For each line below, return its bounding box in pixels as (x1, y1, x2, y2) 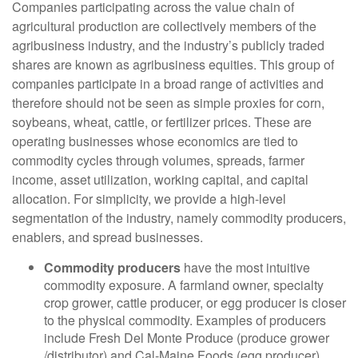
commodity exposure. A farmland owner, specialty (44, 275, 324, 294)
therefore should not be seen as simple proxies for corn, (12, 93, 324, 112)
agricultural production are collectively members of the (12, 16, 316, 35)
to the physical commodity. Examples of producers (44, 310, 326, 329)
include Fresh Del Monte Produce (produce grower (44, 328, 329, 347)
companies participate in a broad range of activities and (12, 74, 324, 93)
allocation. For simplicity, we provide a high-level (12, 189, 286, 208)
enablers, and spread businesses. (12, 227, 203, 246)
